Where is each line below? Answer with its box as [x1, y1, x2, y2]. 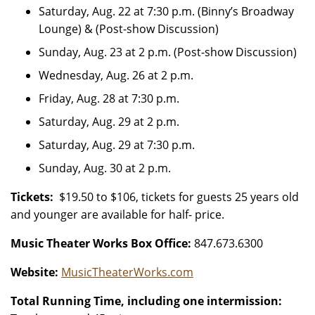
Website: [11, 264, 58, 280]
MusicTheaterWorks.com [61, 264, 193, 280]
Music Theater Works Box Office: [11, 236, 194, 251]
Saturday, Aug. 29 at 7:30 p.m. [39, 137, 195, 153]
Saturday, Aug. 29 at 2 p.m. [39, 114, 179, 129]
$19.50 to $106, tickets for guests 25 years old [53, 189, 299, 205]
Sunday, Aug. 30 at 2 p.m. [39, 160, 171, 176]
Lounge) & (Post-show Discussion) [39, 21, 219, 37]
